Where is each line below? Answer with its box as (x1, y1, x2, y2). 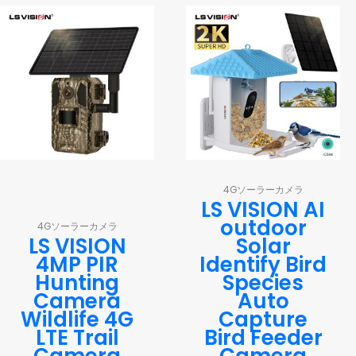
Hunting (35, 268, 119, 297)
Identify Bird (199, 250, 327, 279)
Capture (219, 304, 308, 334)
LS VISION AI (201, 195, 325, 224)
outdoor (219, 213, 307, 242)
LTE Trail (35, 323, 119, 352)
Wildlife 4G (21, 304, 133, 334)
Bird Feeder (203, 323, 323, 352)
